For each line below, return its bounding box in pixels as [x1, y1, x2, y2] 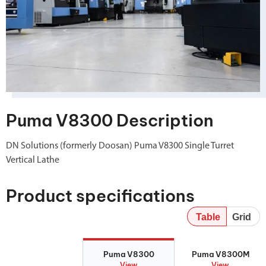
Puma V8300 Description [6, 110, 214, 131]
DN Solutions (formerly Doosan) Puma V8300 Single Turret [6, 141, 234, 151]
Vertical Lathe [6, 156, 59, 166]
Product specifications [6, 185, 195, 207]
